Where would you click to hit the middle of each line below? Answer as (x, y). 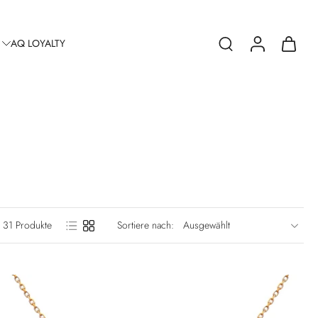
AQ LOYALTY (38, 43)
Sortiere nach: (146, 225)
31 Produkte (27, 225)
